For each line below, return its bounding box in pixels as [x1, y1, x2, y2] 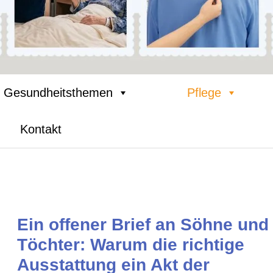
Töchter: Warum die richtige [17, 235, 245, 254]
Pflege [187, 86, 221, 99]
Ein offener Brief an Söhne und [17, 215, 269, 234]
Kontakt [19, 122, 62, 136]
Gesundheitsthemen [4, 86, 113, 99]
